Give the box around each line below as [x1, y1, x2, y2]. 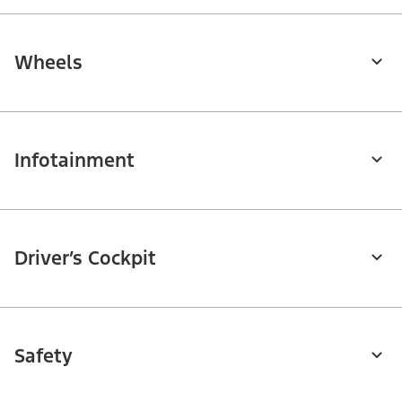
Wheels [14, 49, 83, 74]
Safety [14, 343, 73, 368]
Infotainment [14, 147, 135, 172]
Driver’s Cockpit [14, 245, 156, 270]
